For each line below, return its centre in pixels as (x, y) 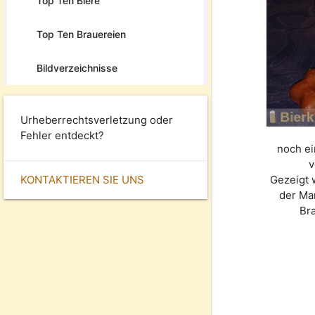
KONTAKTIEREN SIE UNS (82, 179)
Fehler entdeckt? (62, 135)
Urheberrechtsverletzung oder (97, 120)
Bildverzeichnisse (77, 67)
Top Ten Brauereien (81, 34)
